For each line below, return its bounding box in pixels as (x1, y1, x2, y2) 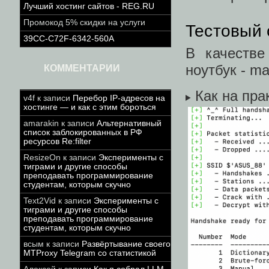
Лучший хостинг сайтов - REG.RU (23, 2, 154, 11)
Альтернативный (97, 119, 162, 128)
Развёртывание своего (82, 240, 171, 249)
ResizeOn (23, 153, 61, 162)
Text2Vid (23, 196, 56, 205)
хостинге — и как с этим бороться (23, 103, 156, 112)
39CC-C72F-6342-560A (23, 34, 114, 43)
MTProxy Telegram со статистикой (23, 249, 156, 258)
